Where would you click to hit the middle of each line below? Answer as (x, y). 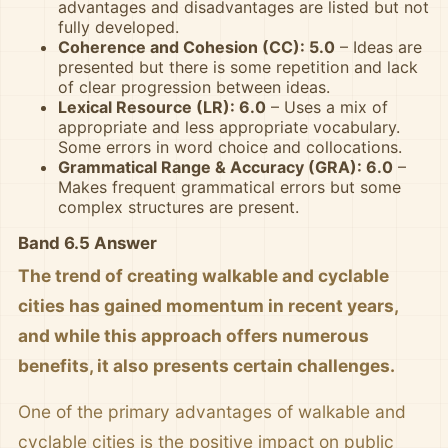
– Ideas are (378, 46)
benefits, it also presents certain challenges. (206, 365)
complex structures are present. (178, 206)
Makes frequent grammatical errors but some (229, 186)
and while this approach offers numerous (193, 335)
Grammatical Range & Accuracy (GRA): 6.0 (225, 166)
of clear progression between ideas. (194, 86)
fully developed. (118, 26)
